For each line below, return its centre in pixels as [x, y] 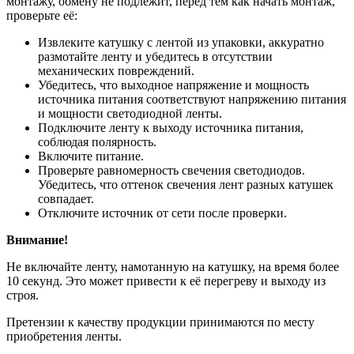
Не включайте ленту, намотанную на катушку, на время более [173, 266]
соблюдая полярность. [97, 141]
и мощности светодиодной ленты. [130, 113]
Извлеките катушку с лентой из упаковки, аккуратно [181, 42]
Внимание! [37, 239]
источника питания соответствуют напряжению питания [192, 99]
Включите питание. [91, 156]
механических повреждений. [116, 70]
